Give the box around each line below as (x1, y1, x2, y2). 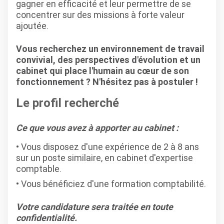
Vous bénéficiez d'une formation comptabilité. (21, 178, 206, 189)
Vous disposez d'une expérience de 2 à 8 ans (21, 141, 199, 152)
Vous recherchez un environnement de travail (16, 43, 204, 54)
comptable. (16, 163, 61, 174)
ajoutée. (16, 20, 48, 31)
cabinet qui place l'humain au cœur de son (16, 65, 189, 76)
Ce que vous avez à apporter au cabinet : (16, 122, 178, 133)
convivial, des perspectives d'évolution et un (16, 54, 200, 65)
